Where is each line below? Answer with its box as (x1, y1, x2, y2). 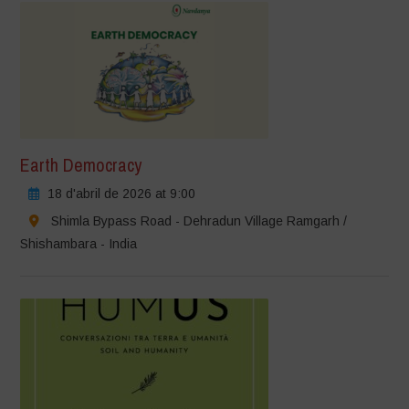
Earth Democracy (20, 152, 142, 177)
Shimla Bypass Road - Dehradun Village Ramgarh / (51, 213, 348, 228)
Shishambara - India (20, 236, 138, 251)
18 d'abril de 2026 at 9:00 (47, 185, 196, 201)
